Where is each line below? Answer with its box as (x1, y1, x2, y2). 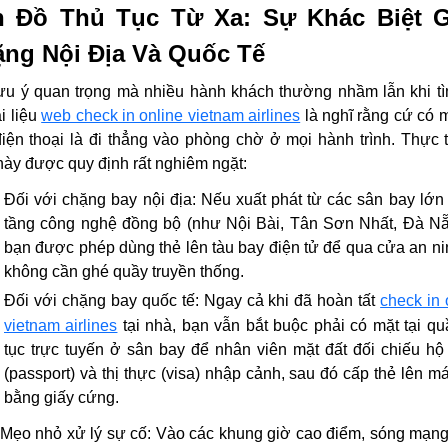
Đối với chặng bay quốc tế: (4, 291, 199, 309)
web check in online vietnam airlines (41, 106, 301, 124)
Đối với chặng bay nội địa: (4, 190, 196, 208)
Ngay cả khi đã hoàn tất (198, 291, 381, 309)
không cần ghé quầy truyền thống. (4, 262, 244, 280)
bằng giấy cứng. (4, 388, 119, 406)
